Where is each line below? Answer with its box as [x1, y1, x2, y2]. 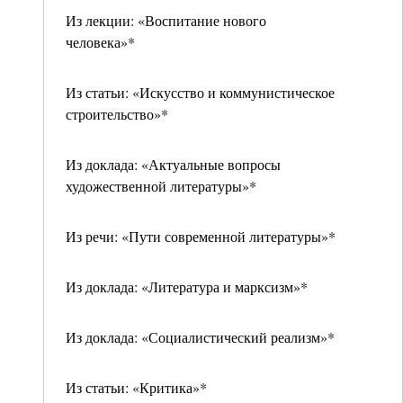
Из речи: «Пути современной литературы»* [66, 227, 336, 246]
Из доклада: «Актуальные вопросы [66, 155, 281, 174]
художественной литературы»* [66, 176, 256, 195]
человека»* [66, 32, 135, 51]
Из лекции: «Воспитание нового [66, 11, 266, 30]
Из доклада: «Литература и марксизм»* [66, 277, 308, 296]
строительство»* [66, 104, 168, 123]
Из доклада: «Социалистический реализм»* [66, 327, 335, 346]
